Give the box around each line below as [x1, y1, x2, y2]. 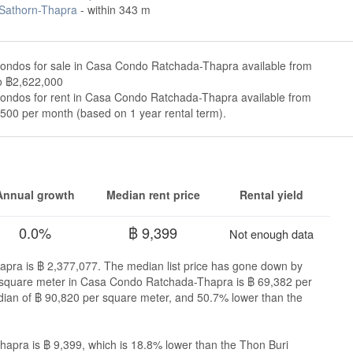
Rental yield [239, 187, 303, 203]
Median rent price [106, 187, 200, 203]
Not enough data [229, 225, 314, 242]
